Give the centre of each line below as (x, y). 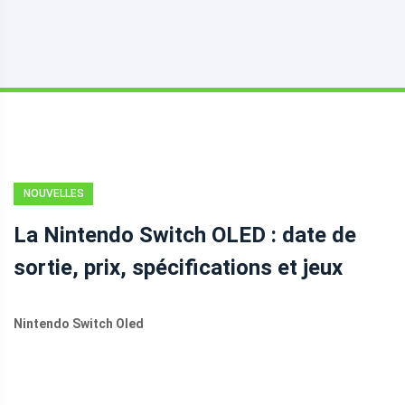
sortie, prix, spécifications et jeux (178, 268)
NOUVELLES (53, 193)
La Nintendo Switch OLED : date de (185, 235)
